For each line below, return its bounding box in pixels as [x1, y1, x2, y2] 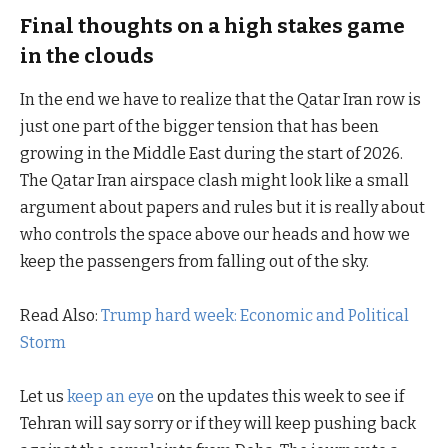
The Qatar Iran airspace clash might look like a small [20, 171, 409, 191]
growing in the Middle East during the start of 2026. [20, 144, 403, 164]
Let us [20, 387, 67, 407]
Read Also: [20, 306, 98, 326]
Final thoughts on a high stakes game [20, 13, 405, 38]
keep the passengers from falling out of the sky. [20, 252, 369, 272]
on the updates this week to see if [157, 387, 404, 407]
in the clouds [20, 43, 154, 68]
